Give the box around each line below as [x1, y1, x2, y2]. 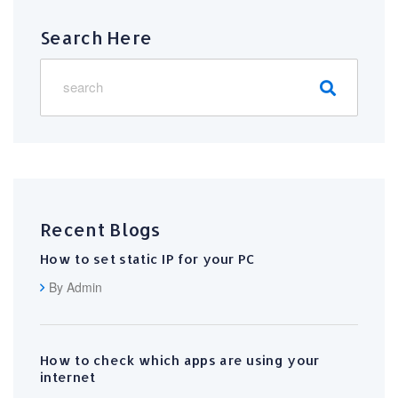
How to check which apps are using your [40, 351, 320, 369]
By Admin [49, 277, 102, 296]
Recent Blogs [40, 217, 161, 241]
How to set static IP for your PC [40, 250, 256, 267]
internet [40, 368, 96, 386]
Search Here [40, 25, 153, 49]
